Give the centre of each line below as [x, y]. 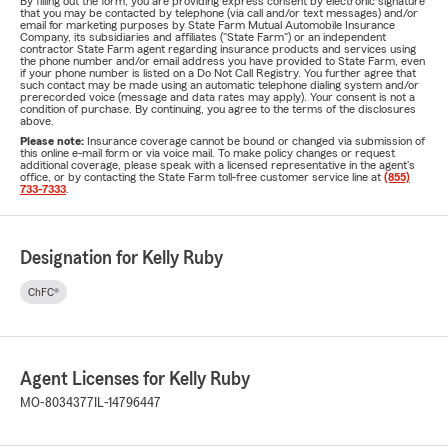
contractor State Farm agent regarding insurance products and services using [218, 49]
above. [37, 121]
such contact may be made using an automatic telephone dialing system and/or [219, 85]
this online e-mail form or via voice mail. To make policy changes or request [207, 153]
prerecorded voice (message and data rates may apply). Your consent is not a [217, 97]
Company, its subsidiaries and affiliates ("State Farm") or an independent [203, 37]
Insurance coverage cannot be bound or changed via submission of [256, 141]
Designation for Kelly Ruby [121, 258]
